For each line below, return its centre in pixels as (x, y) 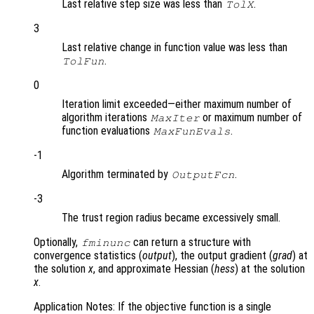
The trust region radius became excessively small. (171, 218)
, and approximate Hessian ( (154, 269)
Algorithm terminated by (116, 175)
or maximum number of (251, 118)
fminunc (105, 243)
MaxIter (175, 118)
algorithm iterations (106, 118)
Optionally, (57, 243)
